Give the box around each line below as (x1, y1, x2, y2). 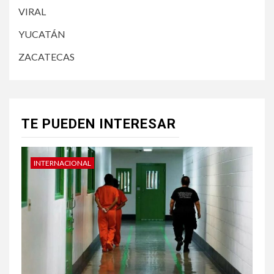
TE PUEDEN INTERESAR (21, 116, 176, 131)
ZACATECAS (18, 50, 75, 62)
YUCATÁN (18, 28, 65, 40)
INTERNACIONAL (34, 158, 91, 168)
